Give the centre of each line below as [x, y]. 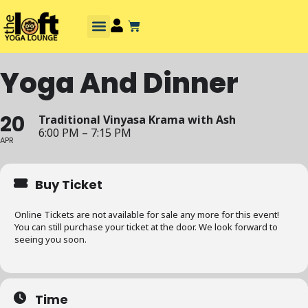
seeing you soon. [51, 239]
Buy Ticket [69, 184]
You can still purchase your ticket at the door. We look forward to [146, 227]
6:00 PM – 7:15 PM [85, 132]
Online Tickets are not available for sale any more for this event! [147, 214]
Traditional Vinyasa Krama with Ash [137, 119]
